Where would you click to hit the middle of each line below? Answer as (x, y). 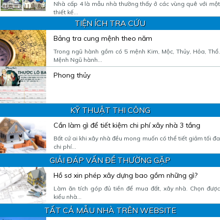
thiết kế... (66, 12)
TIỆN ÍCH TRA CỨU (110, 23)
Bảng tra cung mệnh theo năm (103, 38)
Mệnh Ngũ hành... (78, 59)
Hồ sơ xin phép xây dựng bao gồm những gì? (125, 175)
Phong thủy (72, 75)
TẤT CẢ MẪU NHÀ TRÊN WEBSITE (110, 210)
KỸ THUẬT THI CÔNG (110, 110)
